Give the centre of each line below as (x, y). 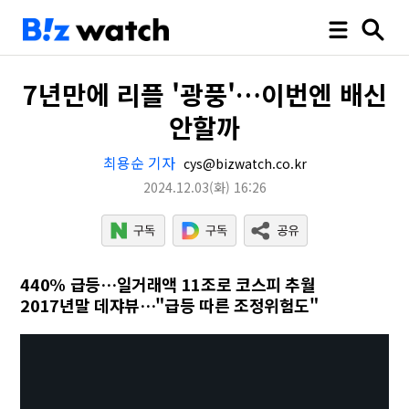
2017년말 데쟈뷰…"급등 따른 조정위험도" (169, 305)
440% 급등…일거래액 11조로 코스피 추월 (168, 284)
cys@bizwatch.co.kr (243, 163)
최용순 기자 (139, 163)
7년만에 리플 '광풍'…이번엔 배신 (204, 94)
